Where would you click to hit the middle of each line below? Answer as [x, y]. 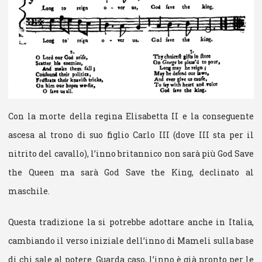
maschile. [29, 191]
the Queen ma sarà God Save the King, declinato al [131, 172]
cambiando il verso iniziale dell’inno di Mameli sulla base [131, 240]
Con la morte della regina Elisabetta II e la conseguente [131, 116]
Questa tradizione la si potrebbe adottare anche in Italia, [131, 222]
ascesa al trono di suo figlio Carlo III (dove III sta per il [131, 135]
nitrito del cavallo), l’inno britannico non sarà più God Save [131, 153]
